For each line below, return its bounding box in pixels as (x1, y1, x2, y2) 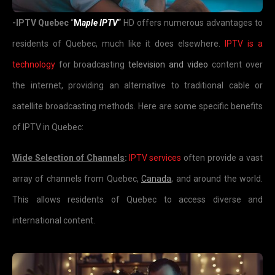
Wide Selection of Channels (12, 153, 125, 163)
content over (208, 60, 263, 70)
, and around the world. (171, 174, 263, 184)
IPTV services (129, 153, 181, 163)
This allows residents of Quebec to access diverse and (12, 195, 263, 205)
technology (12, 60, 55, 70)
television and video (128, 60, 208, 70)
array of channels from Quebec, (12, 174, 141, 184)
